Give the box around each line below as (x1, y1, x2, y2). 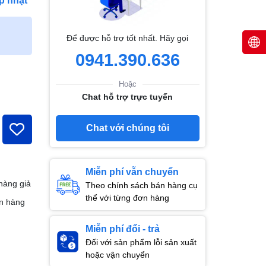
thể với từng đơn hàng (85, 192, 169, 202)
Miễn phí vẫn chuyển (85, 166, 179, 177)
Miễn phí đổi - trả (85, 223, 160, 234)
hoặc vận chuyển (85, 249, 150, 259)
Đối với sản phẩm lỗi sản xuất (85, 237, 197, 247)
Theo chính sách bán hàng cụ (85, 180, 198, 190)
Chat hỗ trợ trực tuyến (82, 91, 173, 102)
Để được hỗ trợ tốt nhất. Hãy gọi (66, 33, 189, 43)
